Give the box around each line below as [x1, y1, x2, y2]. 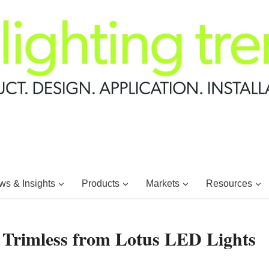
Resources [205, 178, 252, 189]
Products [81, 178, 119, 189]
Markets [145, 178, 180, 189]
